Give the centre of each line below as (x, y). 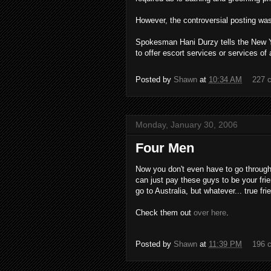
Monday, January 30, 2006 (187, 125)
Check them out (165, 213)
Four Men (165, 148)
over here (210, 213)
